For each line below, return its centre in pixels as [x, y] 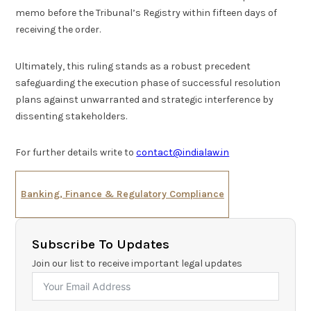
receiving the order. [58, 30]
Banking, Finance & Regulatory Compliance [122, 194]
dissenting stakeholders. [72, 116]
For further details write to [76, 153]
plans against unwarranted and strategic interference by [145, 99]
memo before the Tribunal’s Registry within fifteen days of [146, 13]
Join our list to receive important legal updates [137, 264]
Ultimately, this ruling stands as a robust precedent [133, 66]
